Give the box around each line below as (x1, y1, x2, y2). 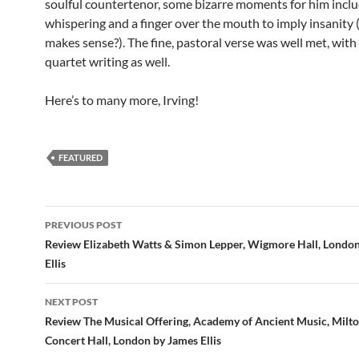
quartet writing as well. (45, 54, 170, 70)
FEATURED (58, 152, 103, 163)
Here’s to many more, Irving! (45, 92, 201, 108)
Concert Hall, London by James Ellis (45, 333, 224, 348)
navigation (44, 234, 143, 260)
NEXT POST (45, 296, 98, 309)
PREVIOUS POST (45, 219, 122, 232)
